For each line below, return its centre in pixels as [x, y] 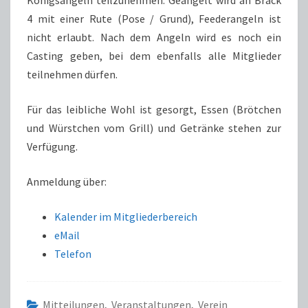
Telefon [73, 253]
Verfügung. [52, 146]
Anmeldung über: [67, 181]
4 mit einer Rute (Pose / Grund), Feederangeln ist [154, 18]
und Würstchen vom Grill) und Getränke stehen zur [154, 128]
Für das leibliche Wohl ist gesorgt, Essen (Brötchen [154, 109]
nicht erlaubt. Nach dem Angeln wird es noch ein [154, 37]
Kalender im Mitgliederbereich [126, 216]
